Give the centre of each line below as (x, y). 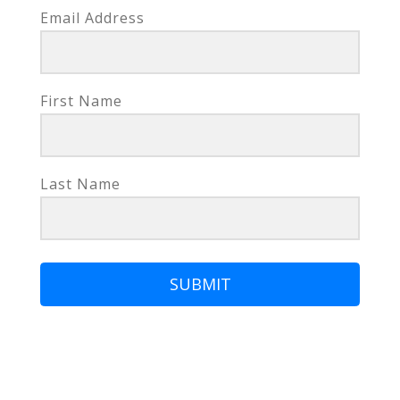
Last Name (80, 184)
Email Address (92, 18)
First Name (81, 101)
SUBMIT (200, 284)
